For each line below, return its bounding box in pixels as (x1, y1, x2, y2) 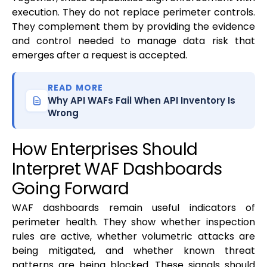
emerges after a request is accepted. (12, 48, 187, 63)
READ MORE (48, 82, 104, 94)
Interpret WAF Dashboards (12, 157, 222, 181)
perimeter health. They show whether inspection (12, 215, 255, 229)
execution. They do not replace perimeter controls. (12, 5, 255, 20)
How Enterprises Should (12, 138, 198, 162)
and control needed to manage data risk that (12, 34, 255, 48)
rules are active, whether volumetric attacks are (12, 229, 255, 244)
